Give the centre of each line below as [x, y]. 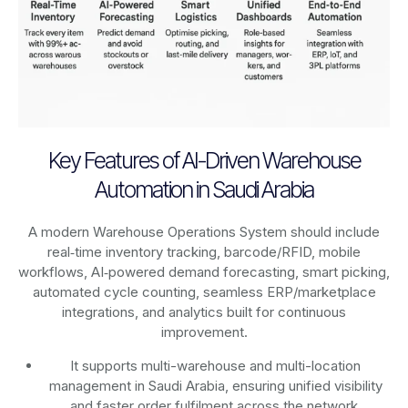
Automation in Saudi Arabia [204, 190]
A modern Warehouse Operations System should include [204, 232]
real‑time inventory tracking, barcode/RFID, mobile [204, 252]
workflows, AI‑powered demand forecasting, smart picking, [204, 272]
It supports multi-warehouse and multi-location [216, 366]
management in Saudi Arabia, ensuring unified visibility [215, 386]
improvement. [204, 332]
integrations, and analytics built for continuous [204, 312]
